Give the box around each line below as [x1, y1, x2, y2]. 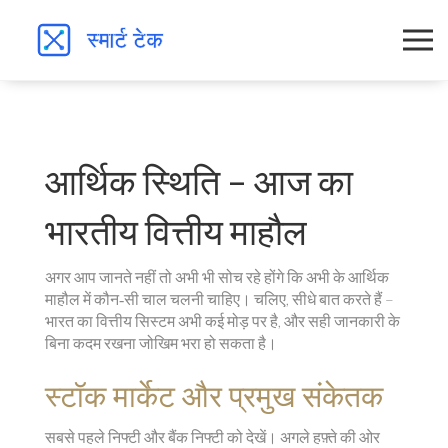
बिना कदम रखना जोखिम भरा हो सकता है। [45, 333, 277, 352]
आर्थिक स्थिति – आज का [45, 159, 353, 203]
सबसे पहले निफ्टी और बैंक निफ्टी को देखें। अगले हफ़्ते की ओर [45, 427, 380, 446]
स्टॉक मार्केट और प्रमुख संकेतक [45, 375, 383, 415]
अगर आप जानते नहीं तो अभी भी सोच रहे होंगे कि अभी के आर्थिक [45, 267, 389, 286]
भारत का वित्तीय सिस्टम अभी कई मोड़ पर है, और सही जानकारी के [45, 311, 400, 330]
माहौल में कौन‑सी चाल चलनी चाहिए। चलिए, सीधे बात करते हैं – [45, 289, 394, 308]
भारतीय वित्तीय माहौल [45, 209, 307, 253]
